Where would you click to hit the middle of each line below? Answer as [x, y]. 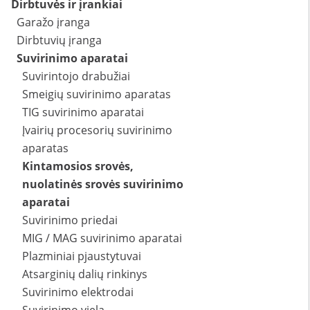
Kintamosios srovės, [78, 166]
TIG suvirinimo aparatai [83, 112]
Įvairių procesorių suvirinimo [97, 130]
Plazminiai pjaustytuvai [82, 256]
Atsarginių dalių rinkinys [85, 274]
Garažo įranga [53, 22]
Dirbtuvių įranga [59, 40]
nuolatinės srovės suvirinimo [103, 184]
